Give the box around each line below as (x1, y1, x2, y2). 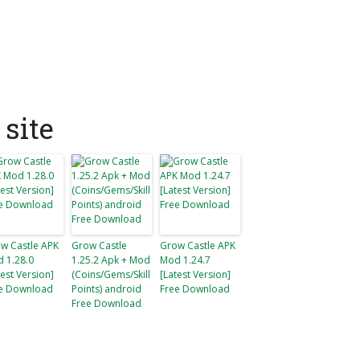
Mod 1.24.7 (160, 253, 211, 267)
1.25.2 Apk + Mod (72, 253, 150, 267)
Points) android (72, 282, 141, 296)
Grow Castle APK (160, 239, 235, 252)
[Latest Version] (160, 268, 231, 281)
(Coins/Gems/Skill (72, 268, 150, 281)
